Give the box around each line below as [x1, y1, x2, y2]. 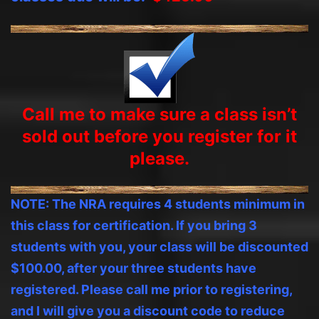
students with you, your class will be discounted [11, 239, 308, 254]
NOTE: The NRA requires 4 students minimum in [11, 196, 305, 211]
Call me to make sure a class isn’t [22, 103, 297, 125]
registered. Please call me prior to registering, [11, 281, 292, 297]
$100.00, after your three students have [11, 260, 256, 276]
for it [253, 125, 297, 147]
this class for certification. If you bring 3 [11, 217, 257, 233]
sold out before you [22, 125, 188, 147]
